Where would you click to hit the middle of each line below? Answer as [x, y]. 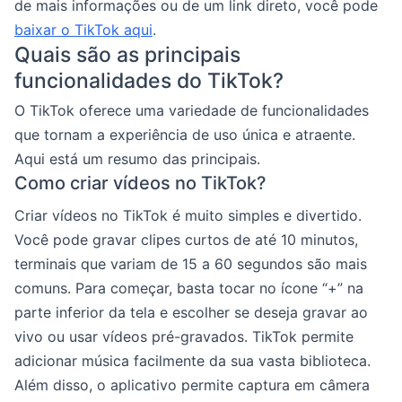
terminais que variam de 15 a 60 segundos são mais [191, 264]
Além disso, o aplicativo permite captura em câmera [192, 385]
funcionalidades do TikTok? [149, 81]
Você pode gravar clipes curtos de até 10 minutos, [186, 240]
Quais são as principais [127, 55]
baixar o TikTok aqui [83, 30]
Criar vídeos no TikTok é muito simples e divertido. [188, 215]
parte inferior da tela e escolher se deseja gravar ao [191, 312]
